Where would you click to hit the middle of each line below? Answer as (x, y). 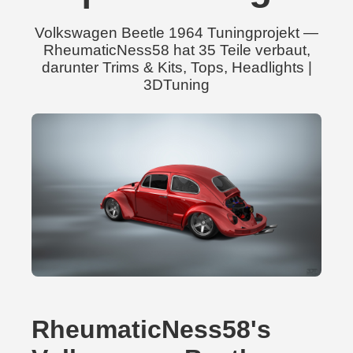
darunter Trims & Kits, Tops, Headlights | (176, 67)
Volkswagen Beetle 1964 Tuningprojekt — (176, 33)
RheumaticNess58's (151, 329)
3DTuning (176, 85)
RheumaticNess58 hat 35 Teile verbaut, (176, 50)
